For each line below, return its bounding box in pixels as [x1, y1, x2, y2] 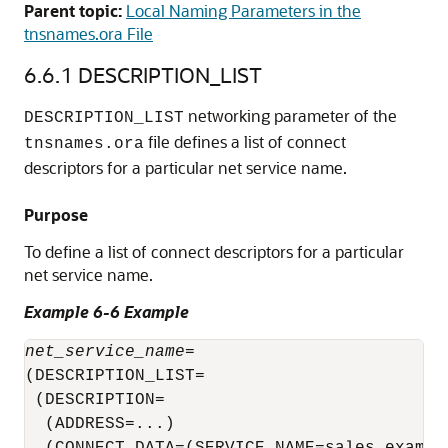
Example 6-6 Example [24, 301, 189, 322]
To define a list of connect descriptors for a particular [24, 241, 404, 262]
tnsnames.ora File [24, 23, 153, 44]
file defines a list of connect [144, 131, 346, 152]
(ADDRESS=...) [25, 415, 175, 433]
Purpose [24, 204, 88, 225]
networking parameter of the [184, 105, 397, 126]
